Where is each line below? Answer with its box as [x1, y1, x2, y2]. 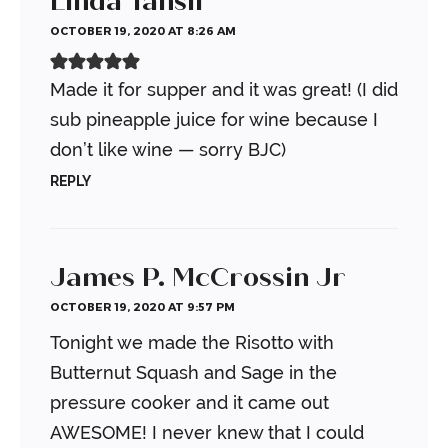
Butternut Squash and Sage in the [50, 362, 337, 384]
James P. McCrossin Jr [50, 261, 346, 294]
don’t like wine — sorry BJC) [50, 139, 286, 161]
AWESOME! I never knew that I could [50, 422, 364, 444]
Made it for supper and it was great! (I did [50, 79, 398, 101]
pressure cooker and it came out [50, 392, 329, 414]
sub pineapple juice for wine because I [50, 109, 378, 131]
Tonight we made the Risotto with [50, 332, 334, 354]
